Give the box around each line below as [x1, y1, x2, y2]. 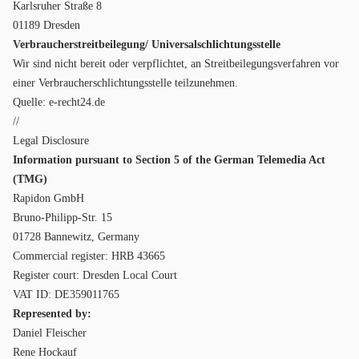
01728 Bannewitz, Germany [13, 231, 139, 243]
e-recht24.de [49, 96, 105, 108]
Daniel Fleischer [13, 327, 87, 339]
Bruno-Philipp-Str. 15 [13, 212, 112, 224]
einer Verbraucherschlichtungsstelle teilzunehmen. [13, 77, 238, 89]
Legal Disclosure [13, 135, 89, 147]
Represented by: [13, 308, 91, 320]
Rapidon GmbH [13, 192, 84, 204]
